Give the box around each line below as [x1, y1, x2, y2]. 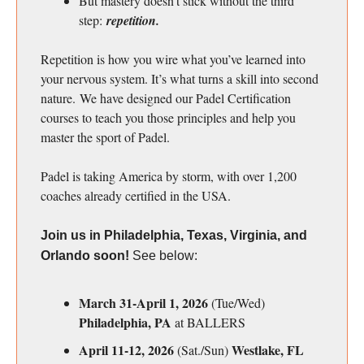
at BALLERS [171, 314, 245, 331]
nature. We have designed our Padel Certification [41, 89, 291, 107]
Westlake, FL [232, 340, 304, 360]
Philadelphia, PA [79, 313, 171, 332]
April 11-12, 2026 [79, 340, 174, 360]
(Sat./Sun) [174, 341, 232, 359]
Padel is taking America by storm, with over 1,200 [41, 167, 297, 185]
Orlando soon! [41, 249, 132, 263]
